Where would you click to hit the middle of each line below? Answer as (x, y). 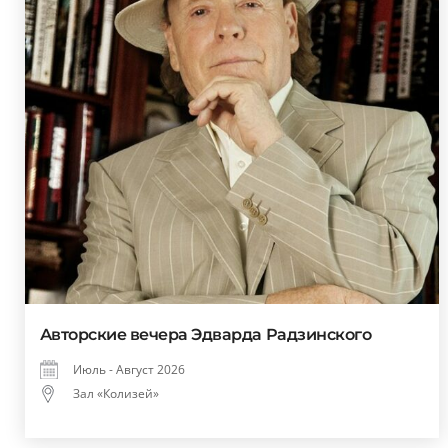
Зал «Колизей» (115, 394)
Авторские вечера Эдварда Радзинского (205, 335)
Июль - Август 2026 (128, 370)
